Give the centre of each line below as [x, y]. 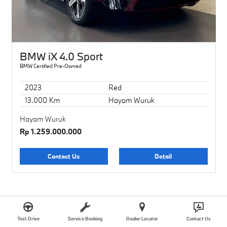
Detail [163, 156]
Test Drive [28, 219]
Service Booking [85, 219]
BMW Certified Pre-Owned [50, 66]
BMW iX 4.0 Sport [61, 56]
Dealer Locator [142, 219]
